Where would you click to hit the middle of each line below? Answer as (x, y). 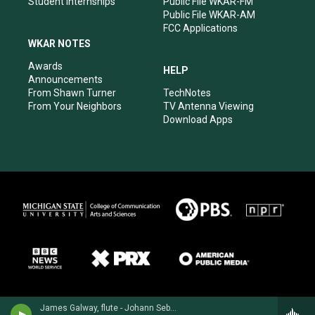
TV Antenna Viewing (208, 106)
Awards (45, 66)
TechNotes (187, 92)
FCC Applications (200, 28)
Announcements (65, 79)
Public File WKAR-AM (209, 14)
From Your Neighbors (75, 106)
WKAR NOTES (59, 43)
